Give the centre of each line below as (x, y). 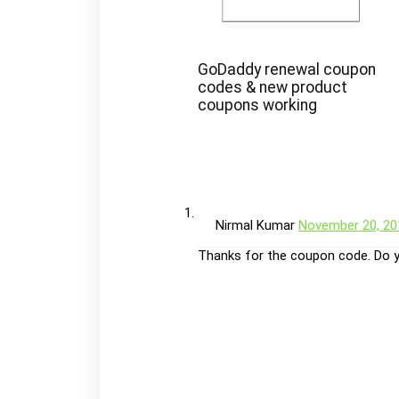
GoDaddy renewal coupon (287, 70)
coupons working (258, 106)
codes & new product (273, 88)
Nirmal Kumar (257, 226)
